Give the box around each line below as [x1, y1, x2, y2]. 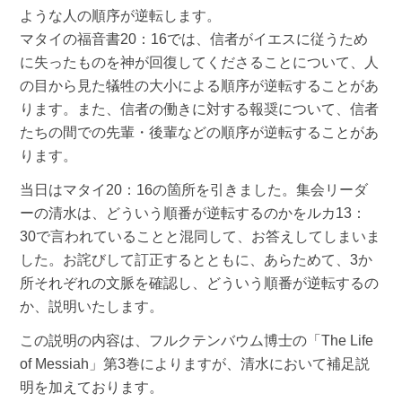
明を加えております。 [20, 379, 164, 395]
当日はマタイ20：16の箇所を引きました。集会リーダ [20, 181, 369, 197]
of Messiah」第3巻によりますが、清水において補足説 [20, 355, 371, 371]
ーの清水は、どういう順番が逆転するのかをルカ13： [20, 205, 367, 221]
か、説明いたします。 [20, 298, 164, 314]
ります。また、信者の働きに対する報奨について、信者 [20, 100, 380, 117]
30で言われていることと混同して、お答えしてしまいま [20, 228, 381, 244]
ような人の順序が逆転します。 [20, 7, 222, 23]
